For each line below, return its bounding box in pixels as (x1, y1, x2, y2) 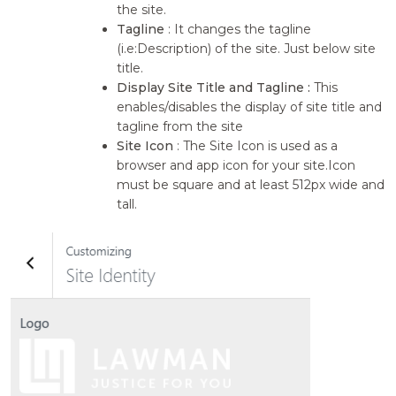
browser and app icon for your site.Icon (117, 156, 356, 173)
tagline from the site (117, 118, 244, 134)
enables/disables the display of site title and (117, 98, 383, 115)
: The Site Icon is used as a (177, 137, 339, 154)
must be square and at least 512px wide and (117, 176, 385, 193)
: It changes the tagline (168, 20, 312, 37)
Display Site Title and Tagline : (117, 79, 311, 95)
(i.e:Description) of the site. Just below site (117, 40, 377, 57)
